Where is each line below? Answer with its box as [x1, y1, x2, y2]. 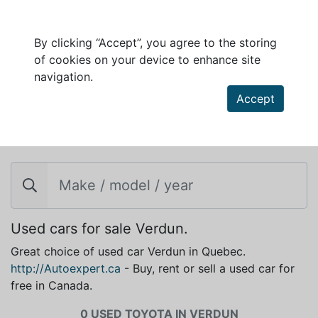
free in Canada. [11, 278, 92, 292]
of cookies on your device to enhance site [34, 53, 261, 67]
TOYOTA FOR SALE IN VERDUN [11, 128, 207, 145]
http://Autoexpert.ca [11, 261, 121, 275]
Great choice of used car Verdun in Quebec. [11, 244, 246, 258]
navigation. [34, 70, 93, 84]
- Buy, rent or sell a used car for [121, 261, 295, 275]
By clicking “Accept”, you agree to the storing [34, 35, 277, 50]
